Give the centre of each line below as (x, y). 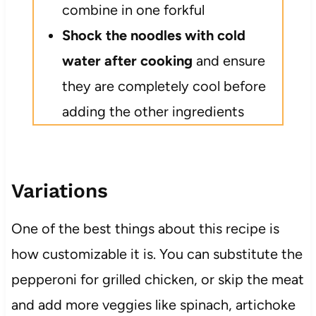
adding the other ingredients (153, 111)
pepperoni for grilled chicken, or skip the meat (157, 279)
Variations (59, 190)
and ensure (229, 60)
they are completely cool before (164, 86)
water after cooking (127, 60)
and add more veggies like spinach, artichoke (153, 304)
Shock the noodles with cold (153, 35)
